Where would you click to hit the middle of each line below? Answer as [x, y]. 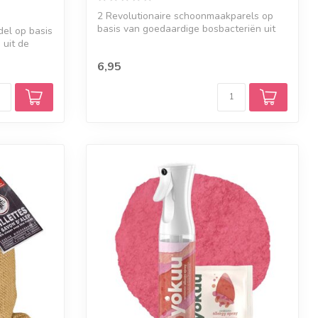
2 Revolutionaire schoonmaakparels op [185, 16]
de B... [111, 42]
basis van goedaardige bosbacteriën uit [186, 29]
